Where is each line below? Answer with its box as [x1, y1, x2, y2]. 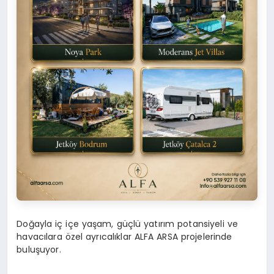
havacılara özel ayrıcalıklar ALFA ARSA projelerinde [17, 230, 232, 243]
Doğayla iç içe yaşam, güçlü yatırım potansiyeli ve [17, 217, 238, 230]
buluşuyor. [17, 243, 61, 256]
